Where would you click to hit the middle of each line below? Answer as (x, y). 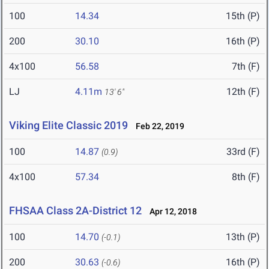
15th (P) (243, 16)
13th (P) (243, 237)
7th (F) (246, 67)
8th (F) (246, 177)
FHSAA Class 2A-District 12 (75, 211)
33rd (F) (243, 152)
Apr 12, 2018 (171, 212)
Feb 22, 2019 (157, 126)
